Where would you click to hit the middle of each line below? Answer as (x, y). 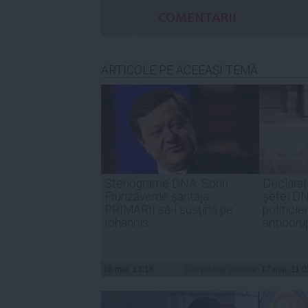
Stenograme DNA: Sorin (166, 183)
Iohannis (126, 222)
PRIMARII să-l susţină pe (169, 209)
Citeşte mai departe (221, 269)
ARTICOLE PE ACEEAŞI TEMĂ (179, 70)
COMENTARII (197, 17)
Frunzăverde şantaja (157, 196)
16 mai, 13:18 (129, 269)
